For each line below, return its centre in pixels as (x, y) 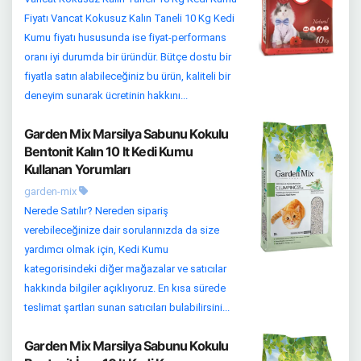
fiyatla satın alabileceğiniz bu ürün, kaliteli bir (127, 76)
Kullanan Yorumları (77, 169)
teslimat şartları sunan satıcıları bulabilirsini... (127, 307)
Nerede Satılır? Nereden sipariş (96, 210)
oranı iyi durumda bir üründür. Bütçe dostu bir (128, 56)
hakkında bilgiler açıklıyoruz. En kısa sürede (125, 288)
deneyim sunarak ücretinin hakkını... (106, 95)
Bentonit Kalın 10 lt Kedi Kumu (108, 151)
